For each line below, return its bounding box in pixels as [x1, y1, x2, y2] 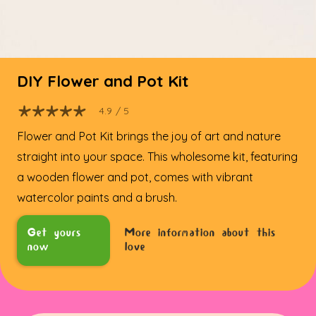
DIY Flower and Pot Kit [17, 71, 189, 91]
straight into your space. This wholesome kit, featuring [17, 150, 298, 164]
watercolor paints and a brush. [17, 190, 177, 205]
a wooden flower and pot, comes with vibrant [17, 170, 253, 185]
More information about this [124, 226, 276, 241]
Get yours [28, 226, 81, 241]
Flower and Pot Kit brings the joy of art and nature [17, 129, 281, 144]
